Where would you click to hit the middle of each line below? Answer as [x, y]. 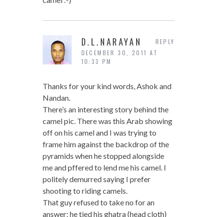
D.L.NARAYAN [111, 42]
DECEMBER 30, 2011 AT [120, 53]
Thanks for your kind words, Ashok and [107, 86]
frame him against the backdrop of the [106, 144]
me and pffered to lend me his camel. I [104, 168]
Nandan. [56, 98]
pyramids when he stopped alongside [103, 156]
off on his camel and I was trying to [99, 133]
